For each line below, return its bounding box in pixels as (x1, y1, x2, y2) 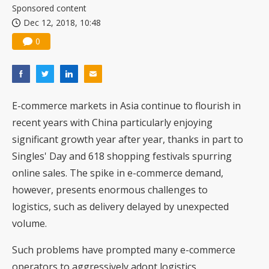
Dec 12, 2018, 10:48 (23, 17, 101, 29)
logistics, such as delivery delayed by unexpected (12, 200, 229, 214)
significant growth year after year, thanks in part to (12, 133, 243, 147)
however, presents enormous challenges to (12, 183, 208, 197)
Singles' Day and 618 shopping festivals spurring (12, 150, 232, 163)
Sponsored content (12, 2, 86, 14)
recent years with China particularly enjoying (12, 116, 213, 130)
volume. (12, 217, 47, 231)
